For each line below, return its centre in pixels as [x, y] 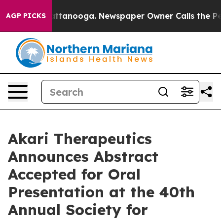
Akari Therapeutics [80, 139]
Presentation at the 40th [101, 192]
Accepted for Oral [74, 174]
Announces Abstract [83, 156]
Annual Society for [78, 210]
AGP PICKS [26, 16]
